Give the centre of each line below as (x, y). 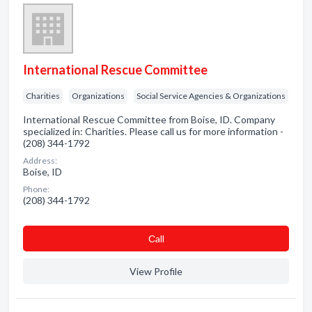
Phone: (36, 189)
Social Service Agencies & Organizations (211, 96)
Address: (40, 161)
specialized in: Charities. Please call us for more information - (153, 131)
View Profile (156, 271)
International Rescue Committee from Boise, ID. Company (149, 119)
